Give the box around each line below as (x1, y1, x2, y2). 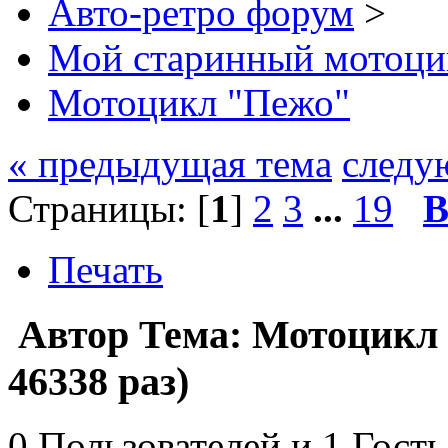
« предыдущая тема (8, 141, 332, 185)
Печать (48, 247, 163, 291)
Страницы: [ (8, 186, 210, 230)
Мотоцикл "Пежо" (48, 80, 350, 124)
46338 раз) (8, 358, 189, 404)
